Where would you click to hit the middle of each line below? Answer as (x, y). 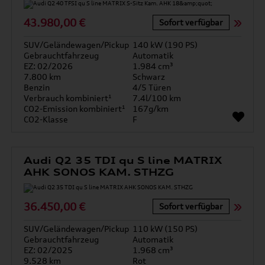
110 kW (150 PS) (165, 229)
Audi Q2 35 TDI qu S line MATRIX (123, 160)
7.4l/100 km (157, 98)
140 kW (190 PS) (165, 45)
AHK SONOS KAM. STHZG (99, 172)
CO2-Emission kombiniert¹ (75, 109)
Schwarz (149, 77)
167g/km (151, 109)
